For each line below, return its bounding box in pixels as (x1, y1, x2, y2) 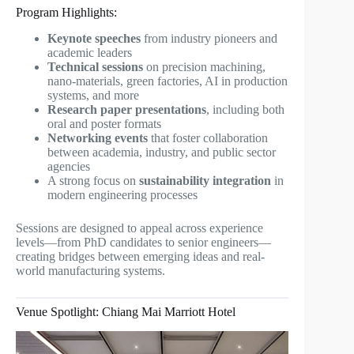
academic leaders (47, 45, 132, 59)
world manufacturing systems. (16, 263, 165, 277)
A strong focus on (47, 173, 139, 187)
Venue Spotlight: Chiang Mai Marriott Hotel (16, 304, 235, 318)
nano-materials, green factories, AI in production (47, 73, 288, 88)
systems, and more (47, 88, 139, 102)
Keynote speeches (47, 31, 141, 45)
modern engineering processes (47, 187, 198, 201)
